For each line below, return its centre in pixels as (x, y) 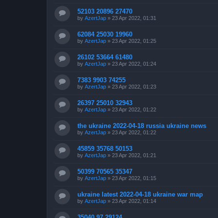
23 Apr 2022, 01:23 (134, 86)
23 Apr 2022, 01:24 (134, 64)
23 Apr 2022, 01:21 (134, 155)
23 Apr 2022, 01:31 (134, 18)
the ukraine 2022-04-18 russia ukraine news (142, 126)
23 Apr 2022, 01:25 (134, 41)
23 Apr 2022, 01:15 (134, 178)
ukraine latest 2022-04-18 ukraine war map (140, 194)
